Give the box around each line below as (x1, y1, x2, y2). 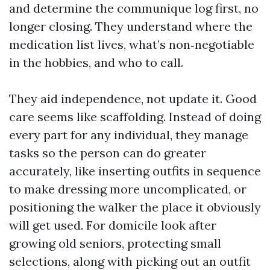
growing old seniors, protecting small (9, 236, 221, 251)
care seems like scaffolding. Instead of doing (9, 109, 261, 124)
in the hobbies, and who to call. (9, 55, 183, 70)
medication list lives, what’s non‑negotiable (9, 37, 254, 52)
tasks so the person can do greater (9, 145, 206, 160)
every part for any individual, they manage (9, 127, 248, 142)
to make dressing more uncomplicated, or (9, 181, 246, 196)
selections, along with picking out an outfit (9, 254, 251, 269)
